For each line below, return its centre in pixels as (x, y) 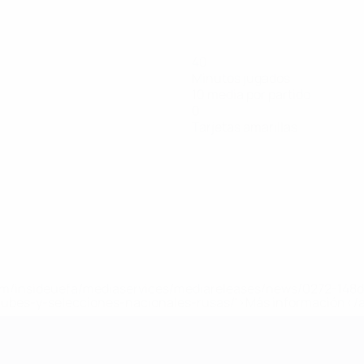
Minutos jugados (241, 78)
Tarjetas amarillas (245, 127)
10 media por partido (251, 94)
